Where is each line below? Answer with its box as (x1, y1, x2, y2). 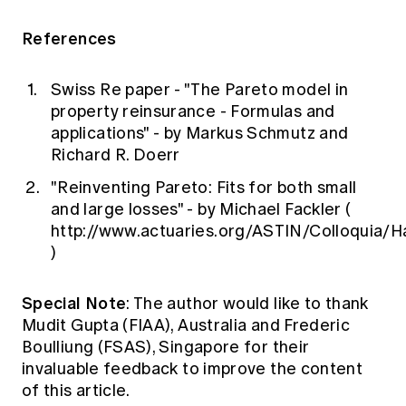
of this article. (22, 381, 130, 401)
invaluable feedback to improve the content (22, 359, 363, 380)
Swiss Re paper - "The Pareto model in (51, 80, 349, 101)
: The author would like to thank (126, 294, 369, 314)
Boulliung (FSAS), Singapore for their (22, 337, 310, 358)
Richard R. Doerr (51, 145, 180, 166)
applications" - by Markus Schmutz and (51, 123, 349, 144)
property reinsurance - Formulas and (51, 101, 335, 122)
